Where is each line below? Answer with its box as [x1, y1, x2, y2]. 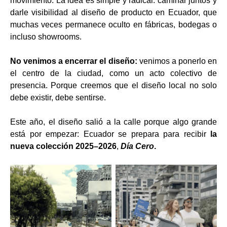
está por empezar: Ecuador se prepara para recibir [10, 130, 210, 139]
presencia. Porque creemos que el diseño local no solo [10, 81, 217, 90]
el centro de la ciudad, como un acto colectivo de [10, 69, 217, 78]
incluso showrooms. [10, 32, 82, 42]
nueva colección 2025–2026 [10, 142, 117, 151]
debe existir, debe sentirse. [10, 93, 106, 102]
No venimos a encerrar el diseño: [10, 57, 137, 66]
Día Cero [121, 142, 154, 151]
